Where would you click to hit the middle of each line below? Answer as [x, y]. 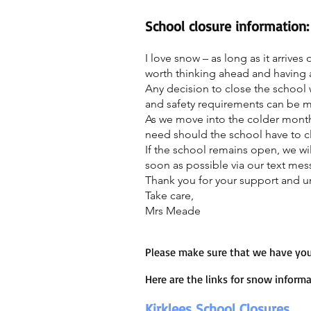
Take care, [169, 195]
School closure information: [227, 26]
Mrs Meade [173, 211]
